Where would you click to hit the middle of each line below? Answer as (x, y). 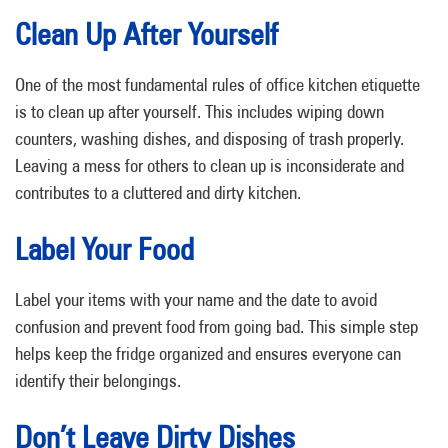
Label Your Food (104, 249)
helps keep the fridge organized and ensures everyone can (208, 353)
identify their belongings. (98, 380)
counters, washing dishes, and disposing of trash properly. (209, 138)
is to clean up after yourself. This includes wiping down (199, 111)
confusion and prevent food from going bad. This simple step (216, 326)
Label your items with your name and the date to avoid (196, 299)
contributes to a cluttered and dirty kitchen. (158, 192)
